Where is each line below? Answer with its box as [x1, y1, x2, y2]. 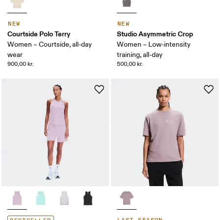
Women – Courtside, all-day [7, 40, 92, 49]
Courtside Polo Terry [7, 29, 71, 39]
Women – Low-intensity [117, 40, 191, 49]
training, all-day [117, 51, 163, 59]
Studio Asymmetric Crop [117, 29, 193, 39]
